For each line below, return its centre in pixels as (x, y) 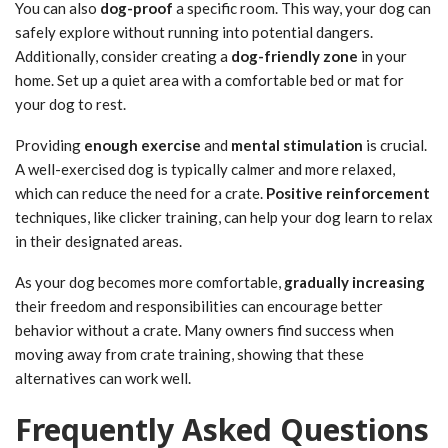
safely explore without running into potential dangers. (194, 31)
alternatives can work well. (103, 377)
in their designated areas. (98, 240)
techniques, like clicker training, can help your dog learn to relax (224, 216)
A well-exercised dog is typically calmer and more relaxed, (205, 168)
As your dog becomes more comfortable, (149, 281)
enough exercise (142, 144)
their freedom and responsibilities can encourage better (199, 305)
